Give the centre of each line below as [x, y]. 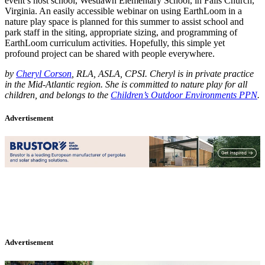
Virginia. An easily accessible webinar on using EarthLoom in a [123, 11]
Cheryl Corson [44, 73]
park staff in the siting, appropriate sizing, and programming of [121, 32]
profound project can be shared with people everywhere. [110, 53]
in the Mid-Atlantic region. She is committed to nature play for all [126, 84]
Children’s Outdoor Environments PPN [184, 95]
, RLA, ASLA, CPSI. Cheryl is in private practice [163, 73]
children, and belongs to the [58, 95]
